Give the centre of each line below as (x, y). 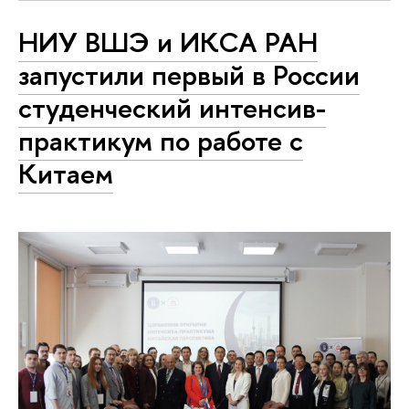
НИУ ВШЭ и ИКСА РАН (168, 42)
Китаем (66, 173)
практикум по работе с (161, 140)
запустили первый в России (189, 74)
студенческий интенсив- (172, 107)
